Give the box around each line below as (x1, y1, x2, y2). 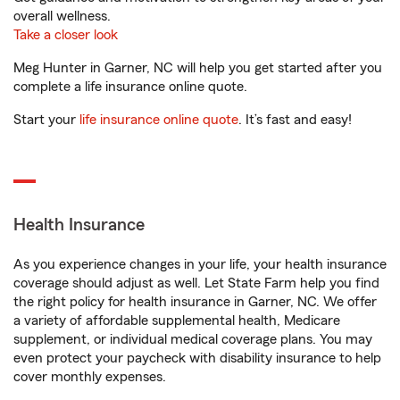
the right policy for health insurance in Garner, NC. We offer (13, 295, 377, 309)
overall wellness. (13, 9, 111, 23)
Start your (13, 112, 79, 127)
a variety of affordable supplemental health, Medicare (13, 313, 340, 328)
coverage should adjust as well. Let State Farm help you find (13, 276, 379, 290)
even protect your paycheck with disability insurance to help (13, 351, 381, 365)
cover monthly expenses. (13, 370, 166, 384)
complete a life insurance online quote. (13, 79, 247, 94)
